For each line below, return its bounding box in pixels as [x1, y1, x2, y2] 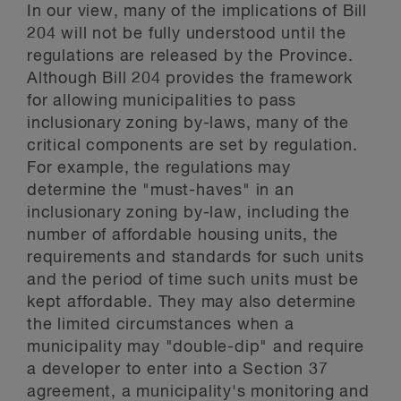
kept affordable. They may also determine [27, 294, 356, 311]
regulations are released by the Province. [27, 48, 354, 64]
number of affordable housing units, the [27, 227, 339, 243]
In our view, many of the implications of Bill [27, 4, 367, 20]
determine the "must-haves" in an [27, 183, 294, 199]
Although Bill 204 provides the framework [27, 71, 353, 87]
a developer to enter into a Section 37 [27, 362, 328, 378]
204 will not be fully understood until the [27, 26, 346, 42]
